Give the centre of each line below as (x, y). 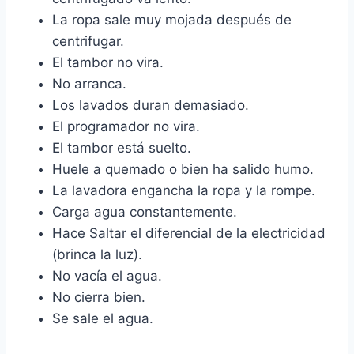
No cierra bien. (99, 298)
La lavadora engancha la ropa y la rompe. (184, 191)
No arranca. (89, 84)
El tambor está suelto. (122, 148)
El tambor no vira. (108, 63)
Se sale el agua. (103, 319)
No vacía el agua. (107, 276)
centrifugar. (88, 41)
